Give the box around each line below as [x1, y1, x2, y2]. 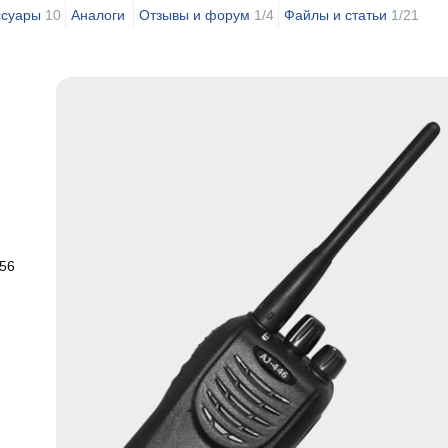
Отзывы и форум [139, 7, 250, 23]
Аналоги [71, 7, 125, 23]
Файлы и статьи [284, 7, 387, 23]
